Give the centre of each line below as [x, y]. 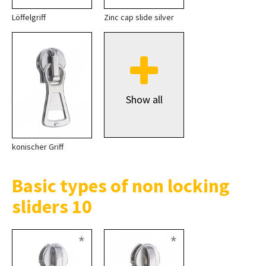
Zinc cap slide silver [139, 17]
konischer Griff [38, 146]
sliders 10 [52, 206]
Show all [144, 99]
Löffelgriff [29, 17]
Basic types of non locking [121, 186]
